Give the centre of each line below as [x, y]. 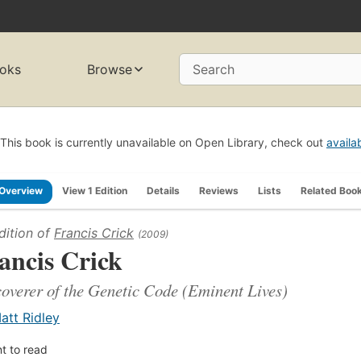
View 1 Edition [95, 190]
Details [163, 190]
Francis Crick [94, 232]
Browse [110, 70]
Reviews [219, 190]
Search [214, 70]
